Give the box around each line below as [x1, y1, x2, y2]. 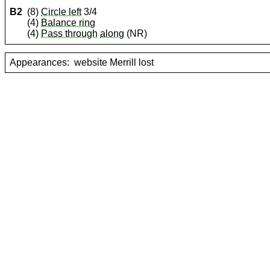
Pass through [41, 28, 98, 39]
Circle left [41, 7, 82, 17]
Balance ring [41, 17, 96, 28]
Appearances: [10, 57, 70, 67]
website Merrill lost [74, 57, 154, 67]
